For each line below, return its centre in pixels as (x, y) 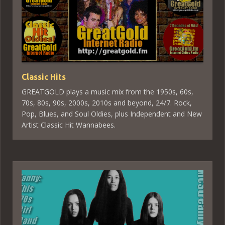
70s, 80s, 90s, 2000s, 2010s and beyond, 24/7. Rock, (107, 103)
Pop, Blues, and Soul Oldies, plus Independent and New (112, 114)
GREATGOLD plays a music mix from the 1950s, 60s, (107, 92)
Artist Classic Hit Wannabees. (69, 125)
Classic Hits (44, 77)
